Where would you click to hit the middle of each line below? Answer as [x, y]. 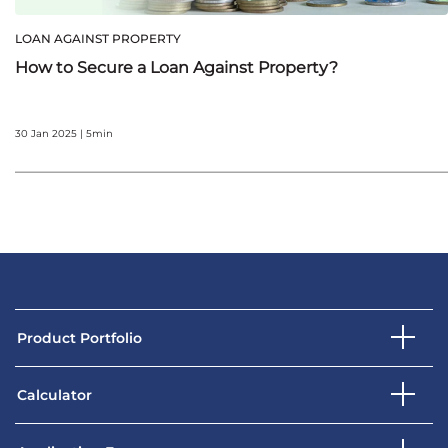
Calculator [54, 394]
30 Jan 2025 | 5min [64, 134]
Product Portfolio [79, 337]
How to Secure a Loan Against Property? [176, 68]
